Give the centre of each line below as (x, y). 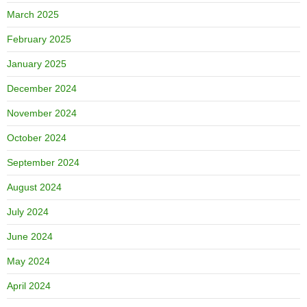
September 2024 (43, 163)
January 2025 (37, 64)
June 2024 (30, 237)
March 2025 (33, 15)
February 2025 (39, 39)
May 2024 (28, 261)
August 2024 (34, 187)
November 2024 (42, 113)
